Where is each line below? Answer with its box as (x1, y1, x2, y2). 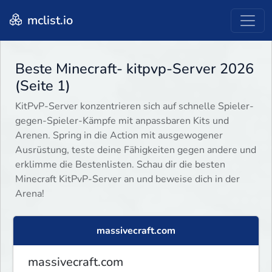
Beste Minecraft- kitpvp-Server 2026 (15, 59, 254, 79)
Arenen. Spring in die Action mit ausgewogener (15, 129, 223, 143)
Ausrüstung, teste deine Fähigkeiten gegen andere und (15, 143, 256, 157)
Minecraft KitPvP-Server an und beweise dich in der (15, 172, 240, 186)
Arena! (15, 187, 44, 201)
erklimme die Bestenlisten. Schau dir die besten (15, 158, 225, 172)
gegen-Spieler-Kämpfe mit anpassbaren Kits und (15, 114, 229, 128)
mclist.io (24, 12, 73, 29)
